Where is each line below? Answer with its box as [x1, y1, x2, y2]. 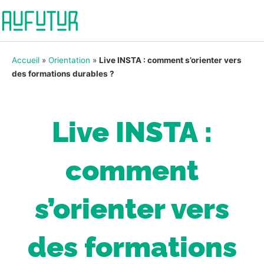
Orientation [48, 55, 90, 65]
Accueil [12, 55, 39, 65]
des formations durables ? [12, 69, 114, 78]
